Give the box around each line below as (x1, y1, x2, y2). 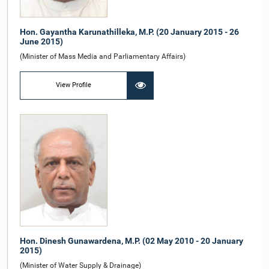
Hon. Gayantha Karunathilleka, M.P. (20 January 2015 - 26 (20, 26, 239, 37)
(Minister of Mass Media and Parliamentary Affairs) (20, 52, 186, 61)
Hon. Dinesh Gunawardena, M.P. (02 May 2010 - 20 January (20, 235, 243, 246)
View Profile (56, 81, 92, 89)
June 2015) (20, 36, 63, 46)
